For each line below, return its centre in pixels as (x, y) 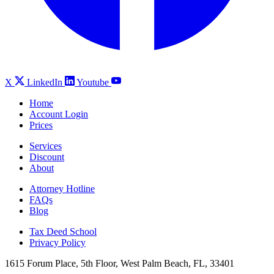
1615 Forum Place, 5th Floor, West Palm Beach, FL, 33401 (120, 264)
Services (46, 146)
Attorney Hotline (62, 189)
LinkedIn (45, 83)
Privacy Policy (57, 243)
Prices (41, 125)
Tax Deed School (63, 232)
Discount (47, 157)
